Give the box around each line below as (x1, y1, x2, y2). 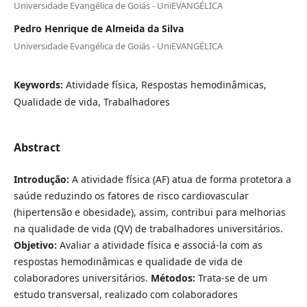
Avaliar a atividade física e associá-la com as (59, 238, 262, 251)
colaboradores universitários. (13, 271, 151, 284)
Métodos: (150, 271, 198, 284)
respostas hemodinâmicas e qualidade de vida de (13, 254, 243, 268)
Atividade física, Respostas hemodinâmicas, (65, 78, 267, 92)
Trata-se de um (197, 271, 267, 284)
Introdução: (13, 172, 69, 186)
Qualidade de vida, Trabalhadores (13, 95, 170, 109)
